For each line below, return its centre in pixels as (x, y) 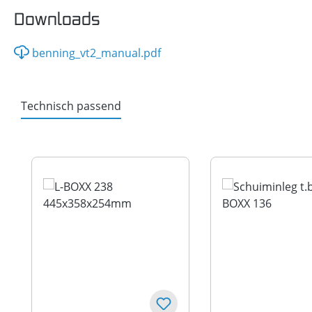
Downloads (57, 19)
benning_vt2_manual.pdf (96, 53)
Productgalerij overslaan (95, 148)
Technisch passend (71, 106)
